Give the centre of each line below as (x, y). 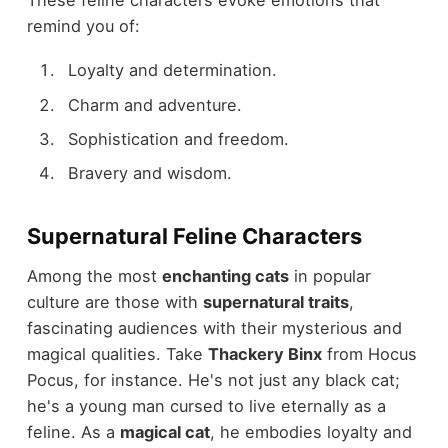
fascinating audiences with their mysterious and (214, 328)
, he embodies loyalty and (310, 432)
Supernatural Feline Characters (194, 235)
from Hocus (369, 354)
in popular (329, 276)
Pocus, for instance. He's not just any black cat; (213, 380)
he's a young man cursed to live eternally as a (206, 406)
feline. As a (73, 432)
